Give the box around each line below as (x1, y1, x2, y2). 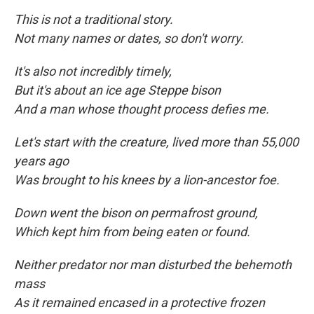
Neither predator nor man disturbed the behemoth (14, 257, 292, 273)
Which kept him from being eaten (14, 224, 198, 240)
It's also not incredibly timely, (14, 64, 172, 79)
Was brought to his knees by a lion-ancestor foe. (14, 172, 280, 188)
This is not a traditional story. (14, 12, 173, 27)
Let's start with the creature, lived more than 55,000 (14, 135, 299, 150)
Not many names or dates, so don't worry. (14, 31, 244, 46)
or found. (200, 224, 250, 240)
